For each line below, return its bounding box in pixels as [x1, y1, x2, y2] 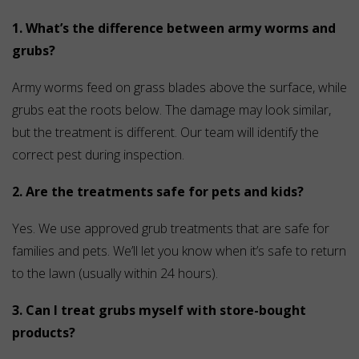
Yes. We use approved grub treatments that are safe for [12, 220, 329, 238]
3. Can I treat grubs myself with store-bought [12, 301, 306, 320]
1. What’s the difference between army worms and [12, 19, 336, 38]
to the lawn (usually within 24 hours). [12, 264, 218, 283]
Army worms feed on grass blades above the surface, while [12, 79, 347, 97]
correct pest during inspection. [12, 146, 184, 164]
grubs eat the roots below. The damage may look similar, [12, 101, 331, 119]
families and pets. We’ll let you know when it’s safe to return [12, 242, 346, 260]
